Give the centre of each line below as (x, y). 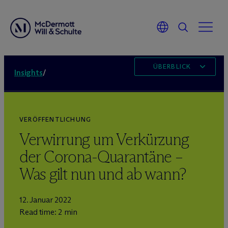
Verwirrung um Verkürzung (104, 139)
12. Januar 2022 (45, 200)
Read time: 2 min (48, 212)
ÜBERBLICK (172, 66)
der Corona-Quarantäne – (101, 157)
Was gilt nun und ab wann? (103, 174)
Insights (28, 73)
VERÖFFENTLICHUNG (55, 119)
